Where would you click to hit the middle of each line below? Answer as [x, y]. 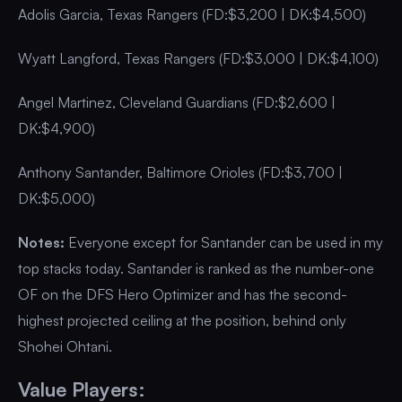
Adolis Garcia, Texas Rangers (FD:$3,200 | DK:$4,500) [192, 15]
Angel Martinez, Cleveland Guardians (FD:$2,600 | [177, 103]
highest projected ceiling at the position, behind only [182, 321]
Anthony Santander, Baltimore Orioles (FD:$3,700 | [180, 173]
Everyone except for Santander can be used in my [224, 243]
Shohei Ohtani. [65, 347]
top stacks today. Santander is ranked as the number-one [196, 269]
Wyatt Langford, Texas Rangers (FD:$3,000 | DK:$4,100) [198, 59]
